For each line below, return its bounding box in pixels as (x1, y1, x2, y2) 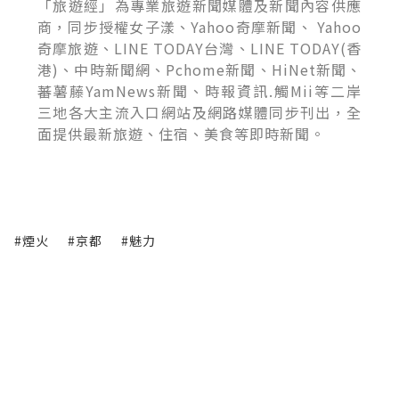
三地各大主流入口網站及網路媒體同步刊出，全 (37, 101, 362, 123)
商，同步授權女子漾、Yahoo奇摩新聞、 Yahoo (37, 15, 362, 37)
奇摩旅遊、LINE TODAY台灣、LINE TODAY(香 (37, 37, 362, 59)
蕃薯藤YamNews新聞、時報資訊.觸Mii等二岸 (37, 79, 362, 102)
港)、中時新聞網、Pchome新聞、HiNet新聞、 (37, 58, 362, 80)
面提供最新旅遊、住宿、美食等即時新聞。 (37, 122, 325, 144)
